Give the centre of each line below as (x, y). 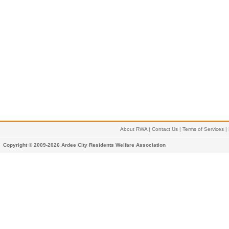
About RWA (134, 129)
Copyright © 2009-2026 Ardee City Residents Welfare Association (84, 145)
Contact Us (165, 129)
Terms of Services (203, 129)
